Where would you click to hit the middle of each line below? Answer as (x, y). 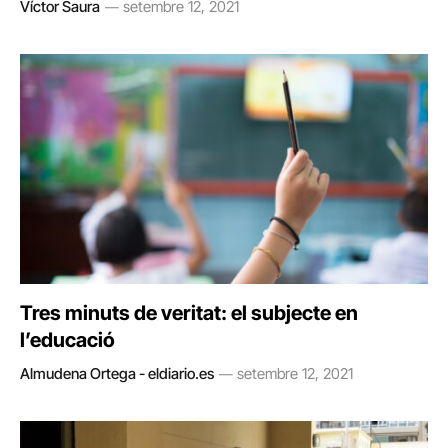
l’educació (67, 339)
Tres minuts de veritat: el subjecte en (189, 312)
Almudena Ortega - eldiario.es (117, 373)
